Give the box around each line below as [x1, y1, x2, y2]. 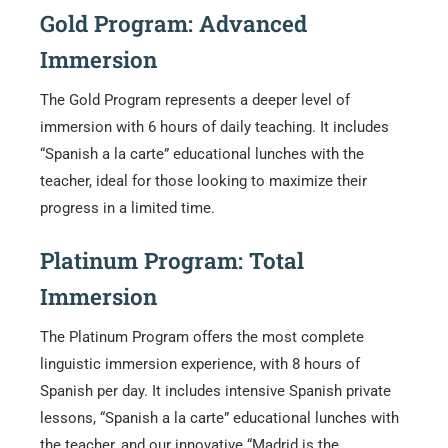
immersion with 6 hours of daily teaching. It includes [40, 117, 389, 136]
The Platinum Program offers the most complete [40, 327, 364, 346]
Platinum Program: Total [40, 244, 304, 275]
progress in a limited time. [40, 198, 215, 217]
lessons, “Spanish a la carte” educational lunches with [40, 408, 399, 427]
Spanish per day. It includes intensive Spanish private [40, 381, 391, 400]
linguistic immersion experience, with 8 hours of [40, 354, 360, 373]
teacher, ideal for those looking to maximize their [40, 171, 367, 190]
